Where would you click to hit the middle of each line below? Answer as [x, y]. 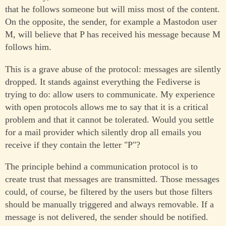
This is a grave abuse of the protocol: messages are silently [113, 69]
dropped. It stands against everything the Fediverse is [103, 81]
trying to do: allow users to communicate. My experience [110, 94]
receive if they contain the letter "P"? [73, 145]
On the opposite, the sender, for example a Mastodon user [111, 22]
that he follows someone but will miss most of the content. [112, 9]
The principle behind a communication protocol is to [101, 166]
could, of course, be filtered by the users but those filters [109, 191]
